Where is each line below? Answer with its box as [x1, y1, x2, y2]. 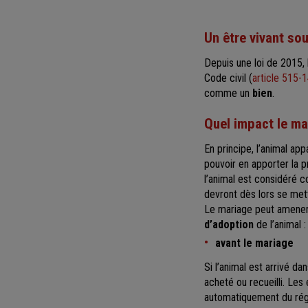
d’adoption [204, 217, 254, 231]
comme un [204, 86, 252, 100]
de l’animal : [254, 217, 306, 231]
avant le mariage [215, 236, 294, 250]
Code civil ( [204, 71, 252, 85]
